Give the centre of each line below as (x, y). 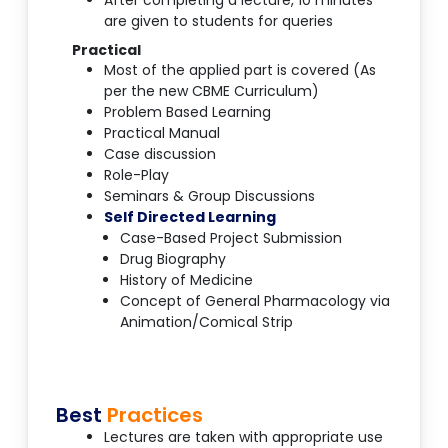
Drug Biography (173, 259)
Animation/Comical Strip (206, 322)
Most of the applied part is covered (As (240, 70)
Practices (155, 415)
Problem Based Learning (187, 112)
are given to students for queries (218, 21)
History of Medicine (186, 280)
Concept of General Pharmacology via (255, 301)
